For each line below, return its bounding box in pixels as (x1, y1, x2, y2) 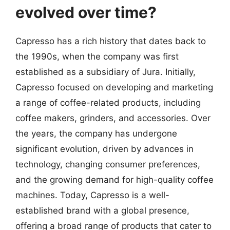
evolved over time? (15, 3, 157, 22)
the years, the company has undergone (15, 128, 177, 139)
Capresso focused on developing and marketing (15, 82, 213, 92)
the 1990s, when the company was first (15, 51, 179, 62)
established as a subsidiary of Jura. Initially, (15, 67, 196, 77)
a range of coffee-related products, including (15, 98, 201, 108)
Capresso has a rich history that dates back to (15, 36, 206, 46)
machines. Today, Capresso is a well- (15, 190, 169, 200)
